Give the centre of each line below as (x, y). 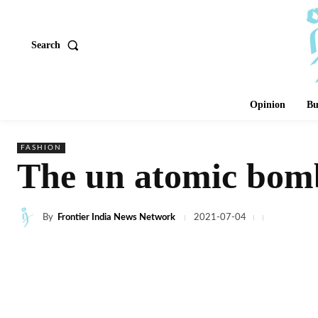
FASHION (41, 148)
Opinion (268, 105)
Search (46, 45)
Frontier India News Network (116, 217)
